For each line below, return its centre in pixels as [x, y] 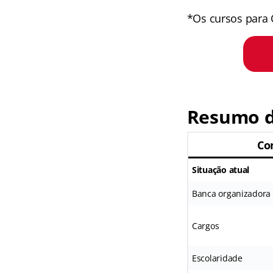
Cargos [205, 226]
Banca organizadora [231, 194]
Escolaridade [217, 258]
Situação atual [221, 170]
